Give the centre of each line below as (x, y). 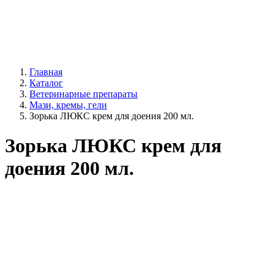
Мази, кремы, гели (68, 105)
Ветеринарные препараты (83, 94)
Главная (46, 72)
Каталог (46, 83)
